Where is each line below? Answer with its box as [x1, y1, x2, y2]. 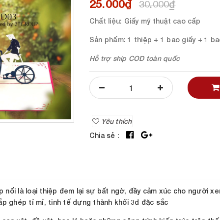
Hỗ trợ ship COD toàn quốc [89, 54, 180, 62]
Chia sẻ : [89, 131, 120, 139]
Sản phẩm [89, 35, 124, 44]
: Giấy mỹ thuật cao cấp [120, 17, 200, 25]
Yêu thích [99, 117, 132, 125]
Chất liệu [89, 17, 120, 25]
